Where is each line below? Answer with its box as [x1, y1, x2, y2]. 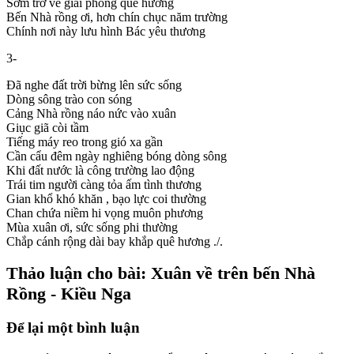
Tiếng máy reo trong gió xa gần [6, 134, 163, 149]
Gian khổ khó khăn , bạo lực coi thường [6, 191, 206, 205]
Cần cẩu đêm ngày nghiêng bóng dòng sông [6, 149, 227, 163]
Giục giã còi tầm [6, 120, 88, 134]
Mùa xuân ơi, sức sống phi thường [6, 220, 178, 234]
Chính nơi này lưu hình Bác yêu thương [6, 24, 205, 38]
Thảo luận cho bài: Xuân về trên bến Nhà [6, 263, 315, 284]
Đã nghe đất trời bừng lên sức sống [6, 77, 182, 92]
